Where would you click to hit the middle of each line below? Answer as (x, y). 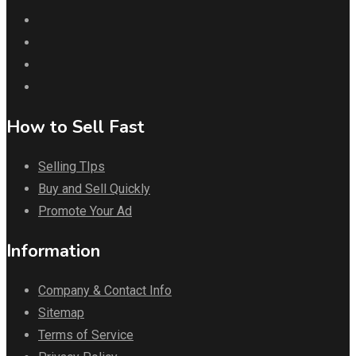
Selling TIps (72, 167)
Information (53, 252)
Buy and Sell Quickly (94, 189)
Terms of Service (86, 335)
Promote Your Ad (85, 211)
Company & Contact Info (105, 291)
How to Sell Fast (75, 128)
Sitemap (61, 313)
